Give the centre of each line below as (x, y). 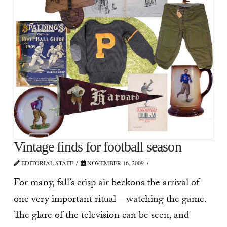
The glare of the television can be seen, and (101, 217)
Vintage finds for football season (97, 146)
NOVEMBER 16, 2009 (115, 162)
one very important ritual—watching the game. (110, 200)
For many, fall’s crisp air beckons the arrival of (106, 184)
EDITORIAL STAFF (46, 162)
